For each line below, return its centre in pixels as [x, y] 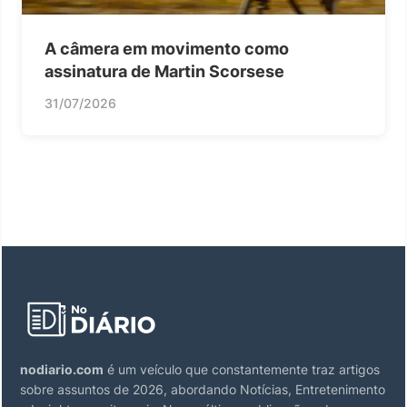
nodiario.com [62, 369]
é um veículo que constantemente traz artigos [242, 369]
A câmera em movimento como [167, 48]
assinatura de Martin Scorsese [164, 71]
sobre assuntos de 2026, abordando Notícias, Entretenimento [203, 389]
